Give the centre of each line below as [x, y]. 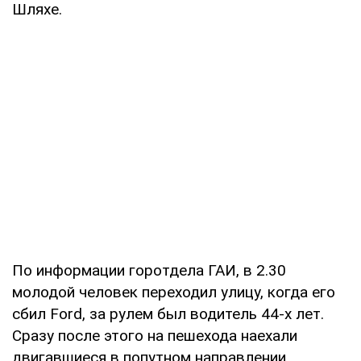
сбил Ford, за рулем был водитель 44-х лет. [168, 313]
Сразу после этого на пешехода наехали [155, 335]
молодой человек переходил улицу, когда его [174, 292]
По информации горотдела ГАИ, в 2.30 [149, 270]
